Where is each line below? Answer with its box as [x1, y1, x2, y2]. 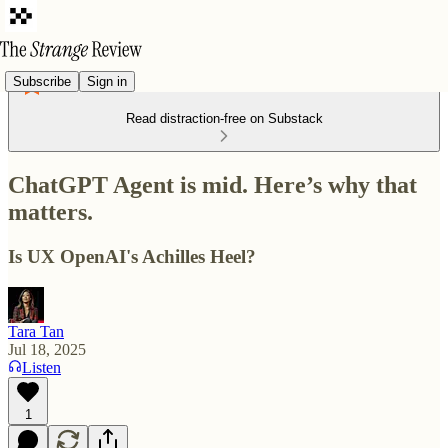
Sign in [87, 73, 127, 89]
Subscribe [13, 73, 71, 89]
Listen [22, 358, 61, 376]
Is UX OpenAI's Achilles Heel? [8, 245, 256, 267]
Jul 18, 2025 [8, 340, 86, 358]
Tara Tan [8, 322, 64, 340]
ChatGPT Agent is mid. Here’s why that [8, 171, 417, 198]
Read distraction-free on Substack [125, 111, 323, 126]
